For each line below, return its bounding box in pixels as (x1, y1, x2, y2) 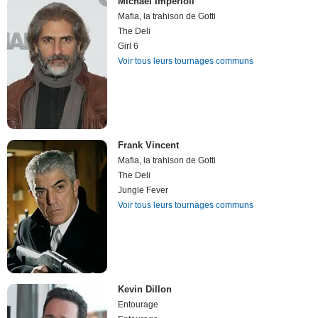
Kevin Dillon (118, 284, 172, 295)
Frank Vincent (118, 140, 180, 151)
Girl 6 (118, 40, 139, 51)
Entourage (118, 300, 159, 310)
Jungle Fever (118, 185, 169, 196)
